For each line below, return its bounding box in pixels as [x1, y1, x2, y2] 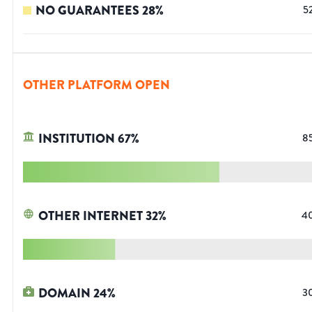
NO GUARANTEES [36, 1, 139, 20]
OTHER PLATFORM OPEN [23, 76, 170, 95]
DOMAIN [38, 284, 91, 303]
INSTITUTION [38, 130, 115, 148]
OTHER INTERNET [38, 207, 143, 226]
